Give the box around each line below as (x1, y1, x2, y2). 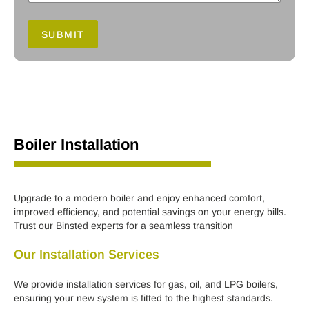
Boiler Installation (14, 135, 139, 153)
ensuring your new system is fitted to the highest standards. (14, 292, 273, 303)
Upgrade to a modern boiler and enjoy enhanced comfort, (14, 192, 265, 203)
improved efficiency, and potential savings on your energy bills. (14, 206, 286, 217)
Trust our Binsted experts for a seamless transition (14, 219, 233, 231)
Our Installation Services (14, 247, 159, 261)
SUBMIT (41, 28, 85, 40)
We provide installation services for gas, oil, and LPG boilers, (14, 278, 278, 290)
